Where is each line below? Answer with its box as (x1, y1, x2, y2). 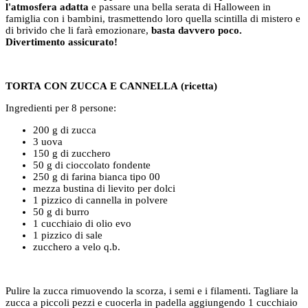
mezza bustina (33, 182, 94, 194)
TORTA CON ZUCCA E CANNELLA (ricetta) (5, 80, 217, 91)
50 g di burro (33, 206, 89, 217)
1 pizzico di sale (33, 229, 102, 241)
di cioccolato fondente (55, 159, 151, 170)
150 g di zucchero (33, 147, 111, 159)
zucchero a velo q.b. (33, 241, 120, 252)
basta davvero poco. (151, 24, 242, 36)
